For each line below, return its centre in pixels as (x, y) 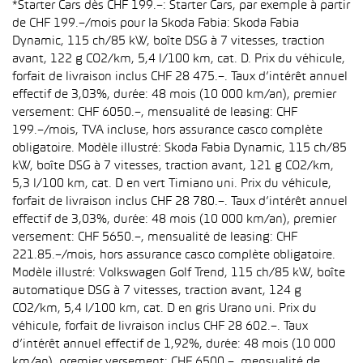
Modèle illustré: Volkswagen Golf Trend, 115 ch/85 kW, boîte (179, 273)
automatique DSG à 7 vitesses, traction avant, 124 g (157, 291)
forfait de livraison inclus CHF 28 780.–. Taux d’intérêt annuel (180, 202)
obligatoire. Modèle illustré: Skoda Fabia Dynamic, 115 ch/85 (179, 148)
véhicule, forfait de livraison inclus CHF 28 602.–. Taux (160, 327)
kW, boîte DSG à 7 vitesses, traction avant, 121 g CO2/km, (173, 166)
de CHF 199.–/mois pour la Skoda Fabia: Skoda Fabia (156, 23)
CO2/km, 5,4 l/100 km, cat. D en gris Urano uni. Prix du (164, 309)
